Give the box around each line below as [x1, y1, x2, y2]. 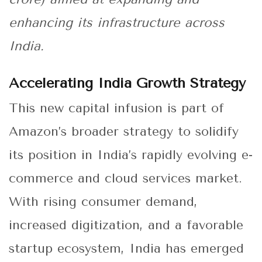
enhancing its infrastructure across [9, 15, 225, 31]
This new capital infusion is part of [9, 101, 224, 116]
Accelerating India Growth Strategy [9, 75, 246, 92]
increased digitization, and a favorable [9, 218, 243, 233]
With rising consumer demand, [9, 194, 198, 210]
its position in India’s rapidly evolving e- [9, 147, 253, 163]
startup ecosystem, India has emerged [9, 241, 244, 257]
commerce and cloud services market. [9, 171, 242, 187]
